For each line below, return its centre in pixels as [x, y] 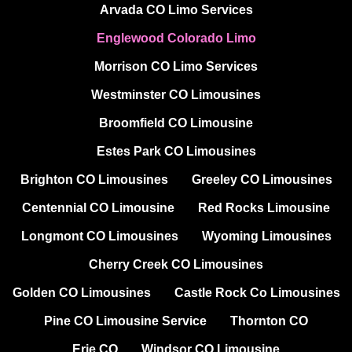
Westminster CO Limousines [176, 95]
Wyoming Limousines [266, 236]
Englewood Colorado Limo [176, 38]
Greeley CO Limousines [262, 180]
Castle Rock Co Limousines [257, 293]
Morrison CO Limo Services [176, 67]
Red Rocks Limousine [264, 208]
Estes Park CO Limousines [176, 152]
